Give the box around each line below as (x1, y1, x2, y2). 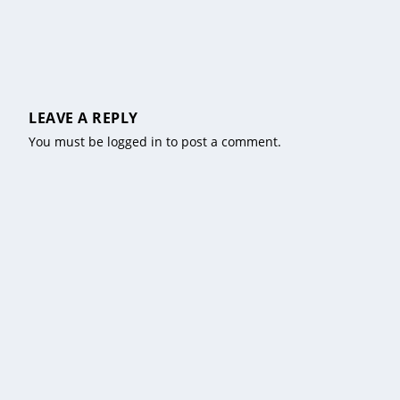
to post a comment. (162, 133, 281, 150)
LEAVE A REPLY (29, 108, 138, 128)
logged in (107, 133, 162, 150)
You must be (29, 133, 107, 150)
